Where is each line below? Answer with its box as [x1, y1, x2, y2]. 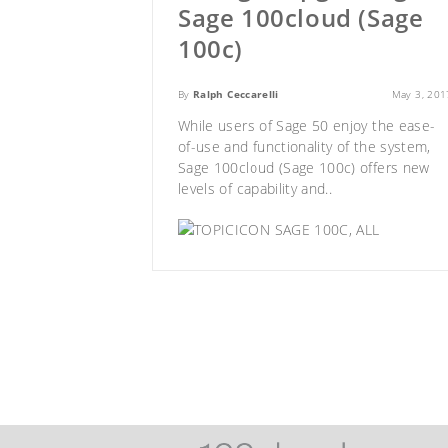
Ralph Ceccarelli [193, 87, 279, 102]
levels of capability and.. [178, 179, 333, 199]
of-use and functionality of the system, [178, 137, 431, 157]
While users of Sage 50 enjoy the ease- [178, 116, 436, 136]
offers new [355, 158, 430, 178]
